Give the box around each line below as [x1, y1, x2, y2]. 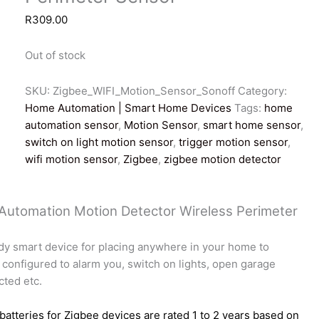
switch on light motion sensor [25, 135, 174, 150]
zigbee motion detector [164, 152, 282, 167]
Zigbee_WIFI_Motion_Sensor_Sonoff [53, 84, 236, 98]
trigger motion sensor [179, 135, 288, 150]
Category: [238, 84, 288, 98]
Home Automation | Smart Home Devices [25, 101, 232, 115]
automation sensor [25, 118, 119, 132]
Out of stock [25, 48, 86, 62]
